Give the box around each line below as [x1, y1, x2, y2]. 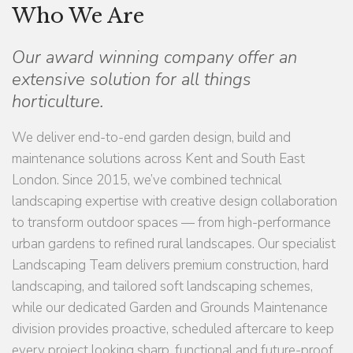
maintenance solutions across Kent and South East [12, 150, 305, 168]
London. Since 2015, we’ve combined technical [12, 171, 281, 189]
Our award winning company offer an [12, 46, 297, 69]
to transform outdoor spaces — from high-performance [12, 214, 331, 232]
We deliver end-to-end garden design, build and [12, 128, 291, 147]
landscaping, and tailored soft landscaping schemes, [12, 277, 313, 295]
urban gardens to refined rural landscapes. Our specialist [12, 235, 336, 253]
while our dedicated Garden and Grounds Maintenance [12, 299, 328, 317]
